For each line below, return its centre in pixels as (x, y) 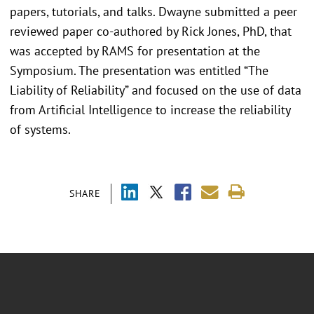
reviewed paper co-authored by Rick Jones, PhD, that (151, 31)
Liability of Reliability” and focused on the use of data (156, 90)
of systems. (40, 129)
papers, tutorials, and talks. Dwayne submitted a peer (153, 11)
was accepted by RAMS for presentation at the (135, 50)
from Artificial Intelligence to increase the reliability (150, 109)
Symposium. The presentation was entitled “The (139, 70)
